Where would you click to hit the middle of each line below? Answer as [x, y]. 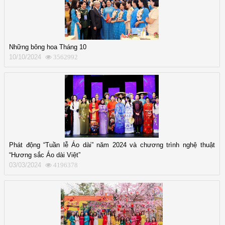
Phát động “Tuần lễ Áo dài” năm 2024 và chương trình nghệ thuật [112, 145]
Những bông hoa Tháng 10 [48, 47]
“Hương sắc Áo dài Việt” [45, 155]
